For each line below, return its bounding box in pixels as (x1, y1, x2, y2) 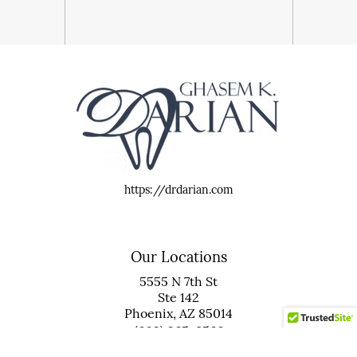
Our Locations (130, 248, 227, 267)
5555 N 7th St (139, 273, 218, 290)
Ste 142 (158, 289, 199, 306)
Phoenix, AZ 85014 (124, 305, 233, 322)
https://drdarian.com (124, 182, 233, 198)
